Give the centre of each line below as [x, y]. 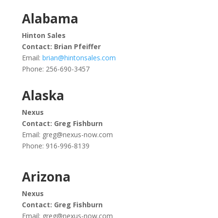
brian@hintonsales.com [79, 58]
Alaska [43, 95]
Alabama [50, 18]
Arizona [46, 177]
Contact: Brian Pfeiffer [61, 46]
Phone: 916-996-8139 [55, 146]
